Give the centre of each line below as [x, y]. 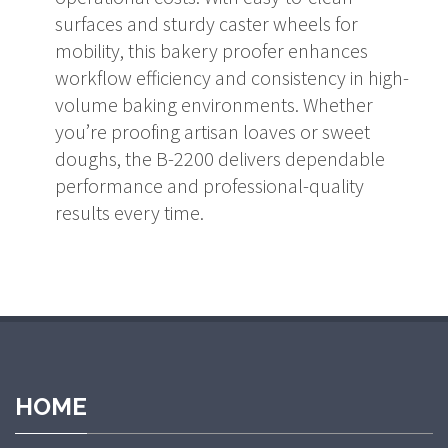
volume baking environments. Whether [214, 104]
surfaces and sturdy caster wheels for [206, 23]
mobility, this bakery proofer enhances [211, 50]
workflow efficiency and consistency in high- [232, 77]
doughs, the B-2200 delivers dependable [220, 158]
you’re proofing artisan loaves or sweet [212, 131]
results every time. [129, 212]
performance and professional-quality [209, 185]
